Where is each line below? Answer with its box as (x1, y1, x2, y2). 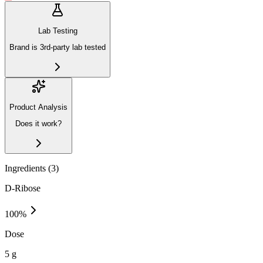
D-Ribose (5, 183, 41, 193)
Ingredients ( (5, 163, 51, 173)
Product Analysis (9, 102, 68, 112)
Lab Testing (38, 26, 77, 35)
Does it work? (15, 119, 62, 129)
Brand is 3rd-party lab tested (9, 43, 106, 52)
